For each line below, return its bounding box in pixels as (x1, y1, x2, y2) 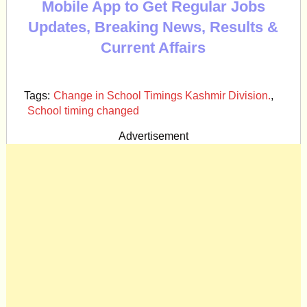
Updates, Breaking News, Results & (28, 19, 279, 36)
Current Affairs (101, 39, 206, 56)
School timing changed (27, 105, 139, 116)
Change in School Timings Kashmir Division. (53, 90, 271, 101)
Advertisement (118, 130, 188, 142)
